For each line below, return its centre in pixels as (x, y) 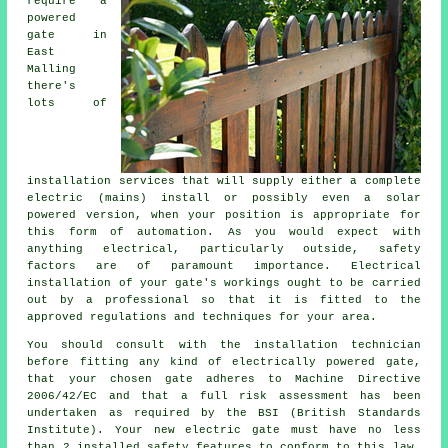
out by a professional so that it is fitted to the (224, 300)
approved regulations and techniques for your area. (202, 317)
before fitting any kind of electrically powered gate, (224, 362)
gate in (67, 35)
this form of (82, 232)
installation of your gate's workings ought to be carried (224, 283)
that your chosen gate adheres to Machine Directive (224, 379)
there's (52, 86)
